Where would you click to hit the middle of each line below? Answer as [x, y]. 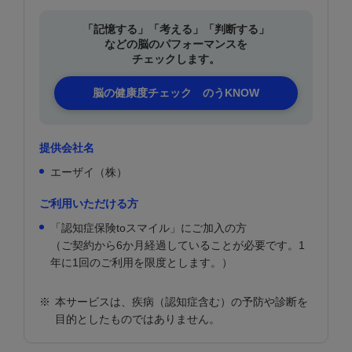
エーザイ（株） [89, 172]
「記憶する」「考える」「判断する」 [176, 29]
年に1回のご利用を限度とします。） [141, 262]
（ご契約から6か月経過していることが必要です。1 [178, 245]
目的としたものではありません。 [137, 319]
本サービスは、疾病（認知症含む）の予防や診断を [181, 301]
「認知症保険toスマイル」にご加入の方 [148, 227]
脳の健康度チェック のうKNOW [176, 92]
